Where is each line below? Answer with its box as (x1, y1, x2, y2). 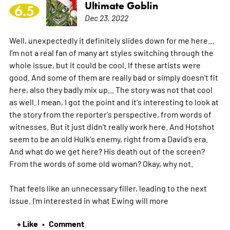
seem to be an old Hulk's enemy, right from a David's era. (9, 133, 208, 144)
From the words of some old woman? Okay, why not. (9, 158, 193, 168)
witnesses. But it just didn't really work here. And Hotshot (9, 121, 215, 131)
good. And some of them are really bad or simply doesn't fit (9, 71, 218, 82)
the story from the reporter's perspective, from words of (9, 108, 212, 119)
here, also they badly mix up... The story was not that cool (9, 84, 213, 94)
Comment (48, 217, 84, 229)
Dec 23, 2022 (84, 12, 128, 23)
